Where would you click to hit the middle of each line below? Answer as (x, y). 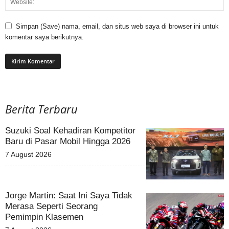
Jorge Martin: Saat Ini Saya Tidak (69, 195)
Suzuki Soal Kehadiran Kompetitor (70, 130)
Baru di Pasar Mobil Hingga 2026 (68, 141)
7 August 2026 (28, 154)
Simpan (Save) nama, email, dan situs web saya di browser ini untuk (117, 26)
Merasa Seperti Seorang (51, 206)
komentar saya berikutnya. (44, 37)
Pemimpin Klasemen (44, 217)
